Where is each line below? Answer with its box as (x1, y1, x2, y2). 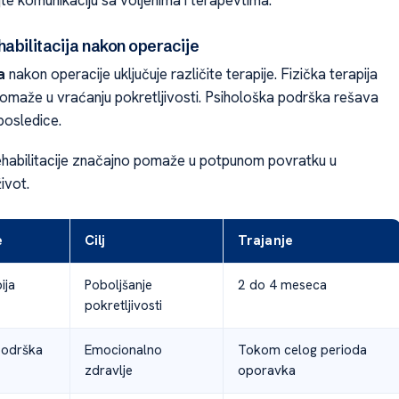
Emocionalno (84, 340, 162, 359)
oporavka (237, 361, 296, 379)
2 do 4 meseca (237, 275, 327, 294)
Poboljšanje (84, 275, 152, 294)
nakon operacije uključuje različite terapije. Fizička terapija (4, 64, 378, 85)
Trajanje (237, 231, 293, 249)
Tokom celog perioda (237, 340, 367, 359)
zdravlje (84, 361, 133, 379)
